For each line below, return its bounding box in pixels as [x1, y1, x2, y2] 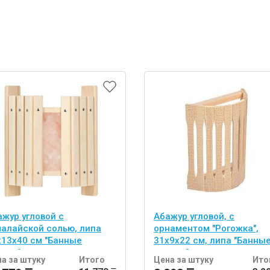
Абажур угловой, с [154, 210, 234, 222]
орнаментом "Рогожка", [154, 222, 259, 234]
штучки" [154, 246, 189, 258]
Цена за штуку [154, 254, 213, 265]
